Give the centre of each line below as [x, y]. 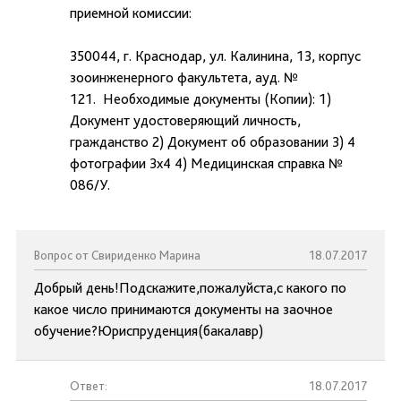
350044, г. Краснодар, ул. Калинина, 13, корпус [215, 56]
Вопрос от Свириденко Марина [117, 255]
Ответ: [89, 386]
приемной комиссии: [131, 13]
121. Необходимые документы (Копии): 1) [200, 99]
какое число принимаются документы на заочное [183, 309]
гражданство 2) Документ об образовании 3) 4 [213, 142]
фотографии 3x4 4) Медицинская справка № [207, 163]
